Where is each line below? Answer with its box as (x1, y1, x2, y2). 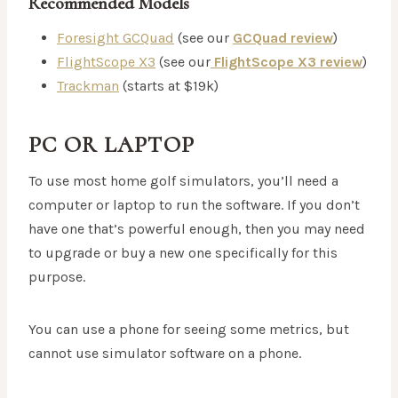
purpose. (28, 268, 85, 286)
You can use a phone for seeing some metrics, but (28, 321, 349, 338)
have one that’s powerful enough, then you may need (28, 220, 365, 238)
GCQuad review (233, 29, 333, 47)
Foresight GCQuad (57, 29, 174, 47)
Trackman (57, 77, 119, 95)
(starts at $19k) (119, 77, 219, 95)
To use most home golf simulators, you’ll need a (28, 172, 338, 190)
